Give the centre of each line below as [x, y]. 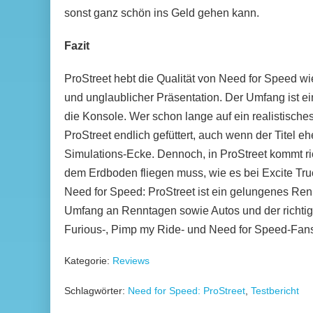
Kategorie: [87, 261]
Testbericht [275, 291]
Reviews [131, 261]
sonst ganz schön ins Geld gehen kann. [162, 13]
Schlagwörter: [95, 291]
